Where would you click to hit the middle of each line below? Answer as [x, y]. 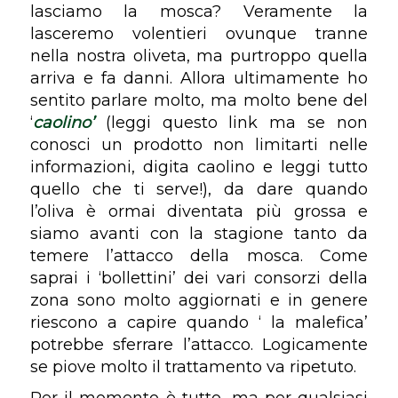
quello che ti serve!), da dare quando [199, 189]
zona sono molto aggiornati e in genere [199, 300]
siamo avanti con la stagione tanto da [199, 233]
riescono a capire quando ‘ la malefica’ [199, 322]
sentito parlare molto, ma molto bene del [199, 100]
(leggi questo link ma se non [231, 122]
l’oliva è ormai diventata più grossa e [199, 211]
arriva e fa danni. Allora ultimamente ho [199, 78]
